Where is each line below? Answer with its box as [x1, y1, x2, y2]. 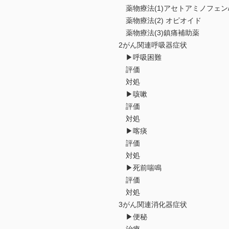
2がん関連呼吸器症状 [119, 41, 187, 50]
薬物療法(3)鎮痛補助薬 [119, 29, 199, 37]
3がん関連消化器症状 [119, 200, 187, 209]
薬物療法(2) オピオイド [119, 16, 201, 25]
